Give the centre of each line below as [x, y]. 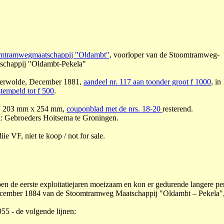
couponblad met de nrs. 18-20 [114, 109]
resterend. [178, 109]
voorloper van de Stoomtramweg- [165, 55]
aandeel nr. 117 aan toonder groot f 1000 [147, 82]
